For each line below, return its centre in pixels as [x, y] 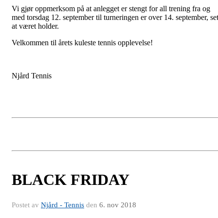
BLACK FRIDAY [71, 179]
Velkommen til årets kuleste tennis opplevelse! [82, 42]
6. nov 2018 [118, 205]
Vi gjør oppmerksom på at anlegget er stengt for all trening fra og [111, 8]
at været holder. [36, 26]
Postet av [26, 205]
